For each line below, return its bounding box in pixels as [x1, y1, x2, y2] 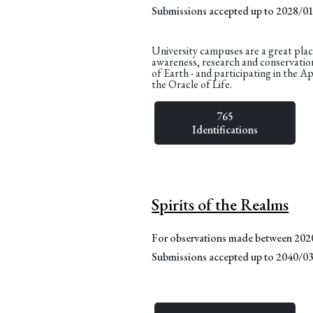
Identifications [191, 122, 258, 137]
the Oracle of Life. [152, 76, 233, 92]
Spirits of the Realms [152, 193, 289, 215]
